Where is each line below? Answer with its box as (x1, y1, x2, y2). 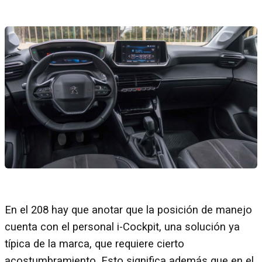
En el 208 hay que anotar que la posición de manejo (5, 203, 252, 216)
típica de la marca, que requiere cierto (5, 237, 184, 250)
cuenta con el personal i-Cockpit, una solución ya (5, 220, 240, 233)
